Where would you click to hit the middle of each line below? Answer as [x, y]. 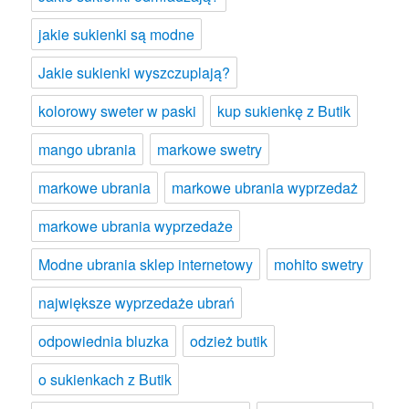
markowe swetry [210, 149]
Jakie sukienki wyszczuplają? [135, 72]
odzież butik [229, 341]
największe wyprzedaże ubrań [137, 302]
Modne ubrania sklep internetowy [146, 264]
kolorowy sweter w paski [118, 110]
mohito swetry [319, 264]
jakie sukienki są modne [117, 34]
